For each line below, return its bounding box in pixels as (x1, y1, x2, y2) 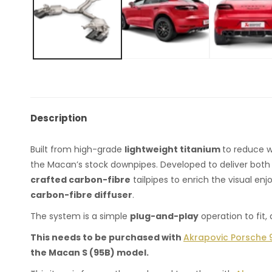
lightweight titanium (124, 143, 220, 156)
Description (30, 112, 87, 125)
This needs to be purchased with (30, 231, 182, 244)
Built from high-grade (30, 143, 124, 156)
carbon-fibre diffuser (30, 189, 132, 202)
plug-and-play (130, 210, 199, 223)
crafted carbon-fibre (30, 174, 131, 186)
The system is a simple (30, 210, 130, 223)
